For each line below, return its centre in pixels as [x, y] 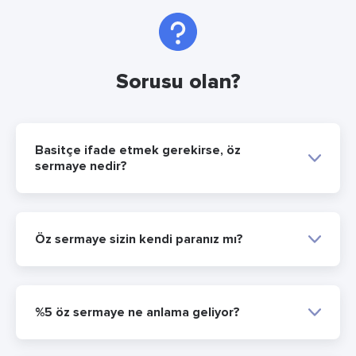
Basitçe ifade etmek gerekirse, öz [138, 150]
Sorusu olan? [178, 81]
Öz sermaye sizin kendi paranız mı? [139, 239]
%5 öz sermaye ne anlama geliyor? [137, 312]
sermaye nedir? [81, 166]
